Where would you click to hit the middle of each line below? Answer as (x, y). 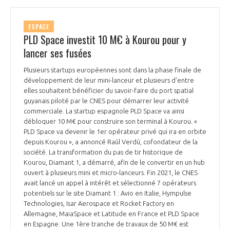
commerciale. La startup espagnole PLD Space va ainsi (104, 111)
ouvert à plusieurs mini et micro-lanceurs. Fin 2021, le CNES (111, 173)
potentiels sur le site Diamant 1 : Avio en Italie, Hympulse (108, 193)
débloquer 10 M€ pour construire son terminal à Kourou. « (110, 121)
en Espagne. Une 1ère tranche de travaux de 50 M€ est (106, 224)
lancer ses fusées (57, 53)
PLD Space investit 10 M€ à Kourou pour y (105, 40)
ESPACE (39, 27)
